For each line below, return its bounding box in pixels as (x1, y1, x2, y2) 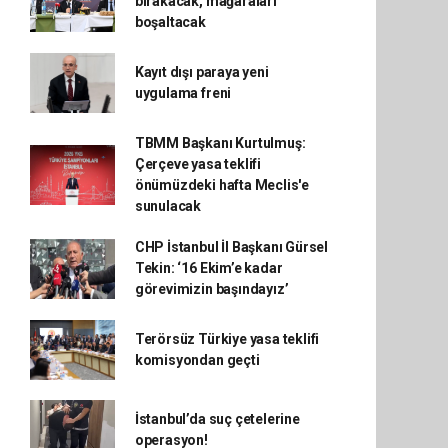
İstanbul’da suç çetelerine (134, 411, 300, 427)
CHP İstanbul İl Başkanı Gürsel (134, 239, 329, 255)
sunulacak (134, 198, 202, 214)
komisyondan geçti (134, 352, 260, 368)
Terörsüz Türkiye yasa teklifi (134, 331, 320, 347)
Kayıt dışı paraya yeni (134, 64, 269, 80)
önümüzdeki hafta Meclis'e (134, 177, 310, 193)
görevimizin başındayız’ (134, 281, 289, 297)
